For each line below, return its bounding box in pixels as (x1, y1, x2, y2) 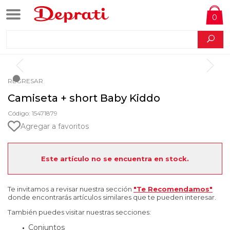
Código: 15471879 (8, 109, 57, 117)
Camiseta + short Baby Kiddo (8, 92, 160, 104)
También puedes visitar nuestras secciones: (8, 208, 151, 216)
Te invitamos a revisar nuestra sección (8, 185, 133, 193)
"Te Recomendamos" (133, 185, 213, 193)
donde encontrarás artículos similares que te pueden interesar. (8, 193, 216, 201)
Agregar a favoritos (21, 121, 89, 131)
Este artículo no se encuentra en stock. (41, 155, 189, 163)
